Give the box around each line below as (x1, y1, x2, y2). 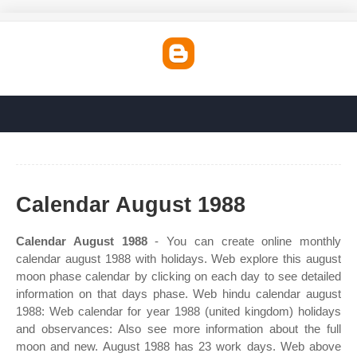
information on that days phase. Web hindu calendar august (16, 287, 341, 300)
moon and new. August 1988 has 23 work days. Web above (16, 339, 341, 353)
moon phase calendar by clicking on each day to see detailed (16, 269, 341, 283)
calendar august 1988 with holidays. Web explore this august (16, 252, 341, 265)
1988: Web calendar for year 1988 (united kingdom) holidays (16, 304, 341, 318)
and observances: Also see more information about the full (16, 322, 341, 335)
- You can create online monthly (147, 234, 341, 248)
